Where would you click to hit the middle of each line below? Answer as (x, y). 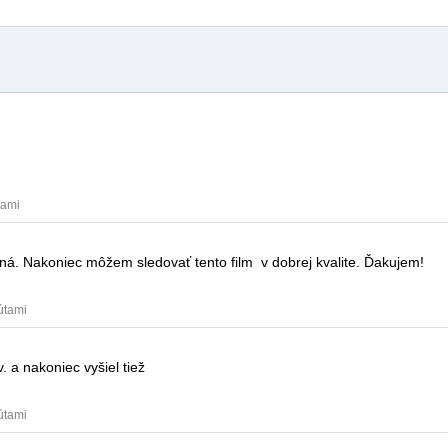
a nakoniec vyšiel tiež (78, 367)
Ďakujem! (394, 262)
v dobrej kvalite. (310, 262)
